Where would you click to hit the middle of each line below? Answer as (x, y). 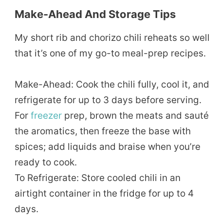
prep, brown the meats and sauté (135, 115)
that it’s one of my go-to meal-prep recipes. (110, 53)
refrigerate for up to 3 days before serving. (108, 100)
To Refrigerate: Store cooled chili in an (98, 178)
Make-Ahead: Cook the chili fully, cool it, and (112, 84)
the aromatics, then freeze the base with (103, 131)
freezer (46, 115)
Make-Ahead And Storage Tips (95, 14)
